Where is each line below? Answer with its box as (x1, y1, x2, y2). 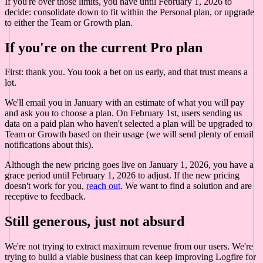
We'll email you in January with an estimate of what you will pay (5, 97, 244, 108)
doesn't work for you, (5, 181, 86, 191)
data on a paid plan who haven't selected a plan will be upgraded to (5, 119, 252, 129)
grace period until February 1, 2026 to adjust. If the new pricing (5, 170, 240, 181)
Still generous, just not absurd (5, 214, 184, 230)
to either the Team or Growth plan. (5, 17, 133, 28)
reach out (86, 181, 120, 191)
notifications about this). (5, 140, 93, 150)
